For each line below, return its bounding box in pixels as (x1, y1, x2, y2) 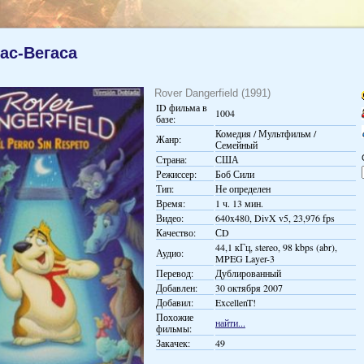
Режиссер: (156, 167, 197, 180)
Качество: (156, 226, 196, 239)
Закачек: (156, 336, 190, 349)
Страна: (156, 153, 187, 166)
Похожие (156, 310, 193, 323)
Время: (156, 197, 185, 210)
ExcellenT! (215, 296, 256, 309)
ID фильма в (156, 101, 207, 114)
